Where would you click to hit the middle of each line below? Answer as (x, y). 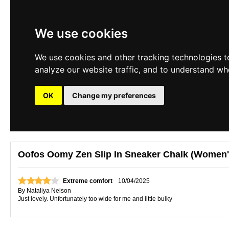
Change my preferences (114, 95)
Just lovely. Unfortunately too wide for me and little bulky (95, 199)
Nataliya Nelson (49, 191)
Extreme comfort (88, 181)
